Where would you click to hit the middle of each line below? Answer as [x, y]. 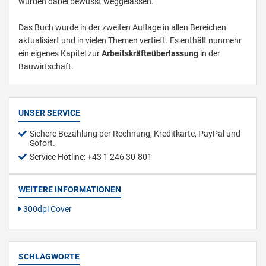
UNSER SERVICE [49, 113]
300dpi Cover [47, 209]
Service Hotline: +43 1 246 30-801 [91, 157]
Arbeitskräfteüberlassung [151, 54]
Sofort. [42, 143]
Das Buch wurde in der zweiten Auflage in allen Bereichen [122, 28]
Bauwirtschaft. [46, 67]
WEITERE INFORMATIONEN [70, 190]
